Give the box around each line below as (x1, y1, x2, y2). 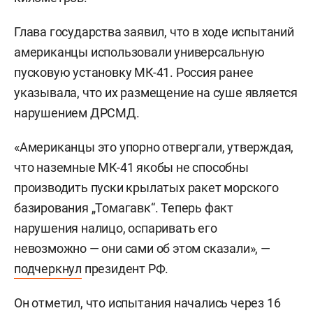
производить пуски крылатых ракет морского (14, 180, 279, 195)
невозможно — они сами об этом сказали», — (14, 241, 270, 256)
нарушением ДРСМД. (14, 105, 140, 120)
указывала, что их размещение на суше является (14, 85, 298, 100)
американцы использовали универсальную (14, 45, 265, 59)
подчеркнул (14, 261, 82, 276)
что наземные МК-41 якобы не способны (14, 160, 249, 175)
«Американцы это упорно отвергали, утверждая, (14, 140, 294, 154)
